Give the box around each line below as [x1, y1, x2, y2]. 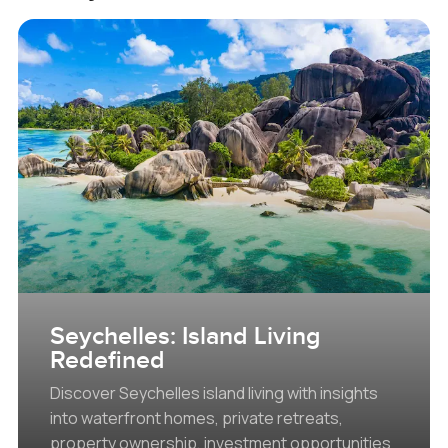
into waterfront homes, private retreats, [49, 406, 343, 429]
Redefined [49, 345, 165, 375]
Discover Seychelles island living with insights [49, 381, 378, 404]
